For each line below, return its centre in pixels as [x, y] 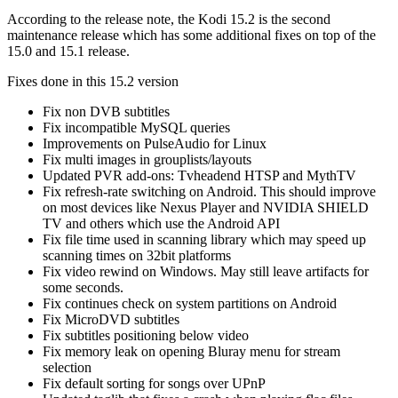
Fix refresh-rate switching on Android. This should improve [209, 191]
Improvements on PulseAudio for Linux [155, 143]
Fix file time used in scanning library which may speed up [204, 239]
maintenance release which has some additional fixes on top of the [191, 35]
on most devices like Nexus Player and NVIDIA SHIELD [206, 207]
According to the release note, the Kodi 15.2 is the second [169, 19]
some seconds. [83, 287]
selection [67, 367]
